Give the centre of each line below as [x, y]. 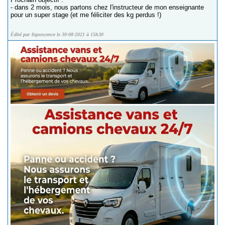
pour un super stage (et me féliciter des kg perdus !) [86, 15]
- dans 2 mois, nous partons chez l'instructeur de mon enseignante [107, 7]
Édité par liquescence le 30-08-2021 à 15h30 [57, 34]
